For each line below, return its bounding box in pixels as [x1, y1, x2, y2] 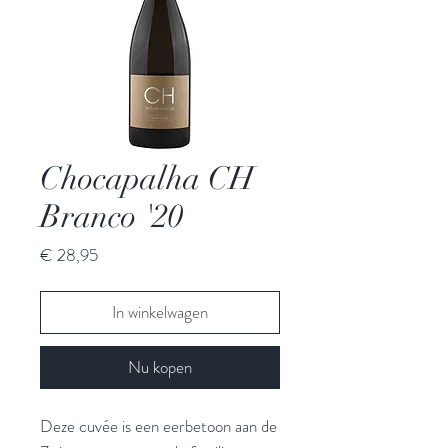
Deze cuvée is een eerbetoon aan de [40, 413, 277, 438]
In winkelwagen [112, 299, 208, 324]
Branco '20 [40, 196, 183, 236]
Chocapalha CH [40, 158, 254, 198]
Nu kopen [128, 354, 192, 379]
